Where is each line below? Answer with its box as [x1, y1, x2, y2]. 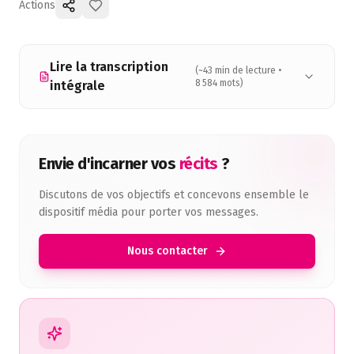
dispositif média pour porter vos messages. [39, 205, 258, 219]
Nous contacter [127, 244, 208, 258]
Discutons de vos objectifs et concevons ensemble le [39, 188, 309, 201]
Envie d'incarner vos [39, 154, 179, 173]
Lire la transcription [50, 59, 169, 74]
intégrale [50, 78, 106, 93]
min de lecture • [213, 65, 282, 76]
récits [179, 154, 218, 173]
